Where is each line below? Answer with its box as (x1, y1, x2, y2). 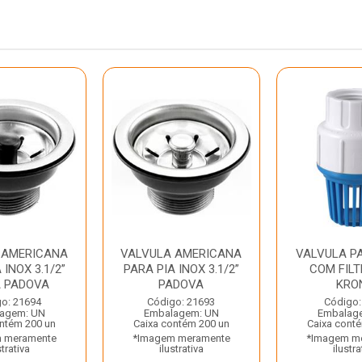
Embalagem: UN (143, 307, 219, 319)
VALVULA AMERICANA (120, 246, 242, 261)
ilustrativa (158, 343, 204, 355)
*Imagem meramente (132, 332, 230, 344)
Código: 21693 (147, 296, 216, 308)
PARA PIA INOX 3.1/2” (123, 262, 239, 276)
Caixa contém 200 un (133, 318, 229, 330)
